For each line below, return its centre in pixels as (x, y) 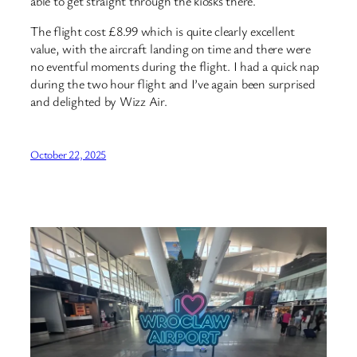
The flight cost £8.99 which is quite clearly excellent (163, 31)
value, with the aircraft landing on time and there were (171, 49)
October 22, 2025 (69, 155)
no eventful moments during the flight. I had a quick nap (175, 67)
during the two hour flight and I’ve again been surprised (173, 84)
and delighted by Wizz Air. (99, 102)
